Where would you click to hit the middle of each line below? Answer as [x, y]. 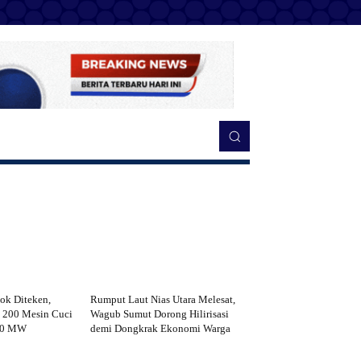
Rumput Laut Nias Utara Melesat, [163, 299]
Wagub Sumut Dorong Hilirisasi [160, 313]
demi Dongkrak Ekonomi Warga [161, 328]
